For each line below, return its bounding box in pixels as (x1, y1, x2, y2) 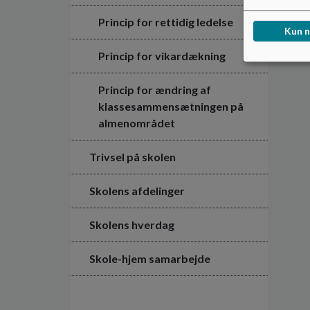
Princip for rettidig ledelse (98, 15, 233, 28)
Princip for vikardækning (98, 48, 226, 62)
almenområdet (98, 116, 175, 129)
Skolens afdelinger (89, 183, 185, 197)
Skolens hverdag (89, 217, 174, 231)
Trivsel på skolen (89, 149, 176, 163)
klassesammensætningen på (98, 99, 244, 113)
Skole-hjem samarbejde (89, 251, 210, 265)
